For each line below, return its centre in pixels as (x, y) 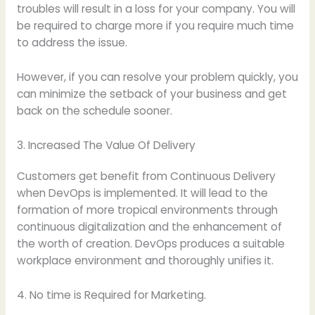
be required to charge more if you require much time (155, 26)
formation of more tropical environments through (147, 210)
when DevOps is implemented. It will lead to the (142, 193)
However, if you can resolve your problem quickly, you (157, 77)
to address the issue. (72, 43)
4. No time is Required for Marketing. (111, 295)
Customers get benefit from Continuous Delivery (146, 176)
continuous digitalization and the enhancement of (149, 226)
